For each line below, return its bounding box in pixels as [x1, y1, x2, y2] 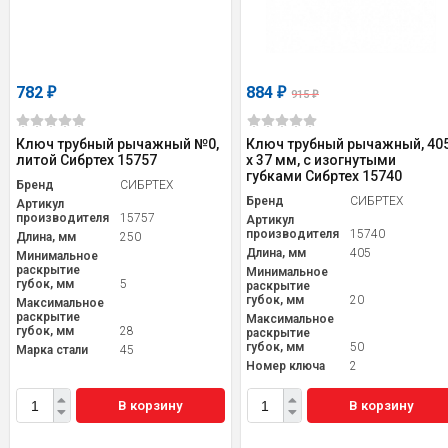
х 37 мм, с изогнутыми [246, 152, 397, 169]
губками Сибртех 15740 [246, 168, 403, 185]
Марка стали [16, 343, 88, 358]
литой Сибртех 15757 [16, 152, 157, 169]
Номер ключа [246, 359, 326, 374]
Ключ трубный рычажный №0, [16, 136, 219, 153]
